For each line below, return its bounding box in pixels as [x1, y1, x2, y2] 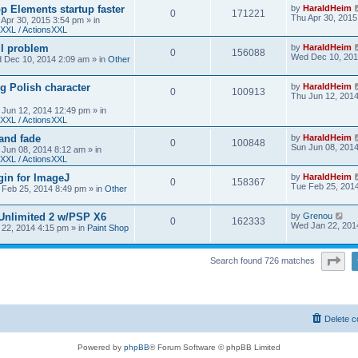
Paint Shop [87, 223, 129, 233]
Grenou [303, 211, 332, 221]
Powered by [78, 343, 124, 352]
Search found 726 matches [210, 255, 317, 265]
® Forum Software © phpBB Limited [149, 343, 280, 352]
